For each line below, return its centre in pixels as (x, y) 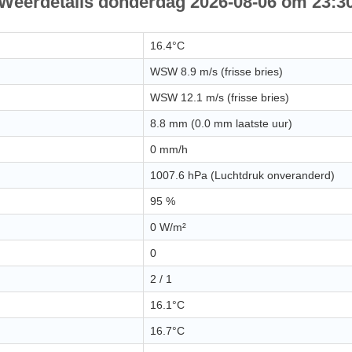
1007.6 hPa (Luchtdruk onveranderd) (242, 176)
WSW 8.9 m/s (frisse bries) (216, 72)
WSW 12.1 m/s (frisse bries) (220, 98)
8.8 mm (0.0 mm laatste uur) (221, 124)
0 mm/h (169, 150)
